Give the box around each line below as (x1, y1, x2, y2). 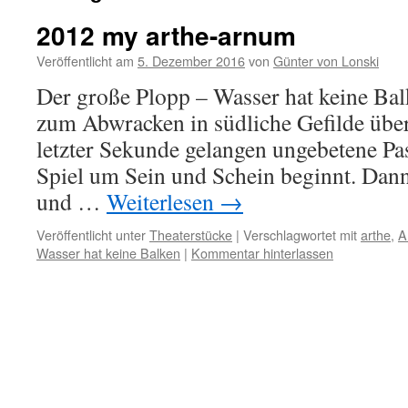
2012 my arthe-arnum (36, 16, 296, 54)
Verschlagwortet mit (243, 225, 357, 244)
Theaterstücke (149, 225, 232, 244)
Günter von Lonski (273, 51, 379, 70)
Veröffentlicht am (36, 51, 134, 70)
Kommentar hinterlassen (191, 243, 333, 262)
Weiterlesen (107, 186, 219, 217)
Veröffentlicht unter (36, 225, 146, 244)
